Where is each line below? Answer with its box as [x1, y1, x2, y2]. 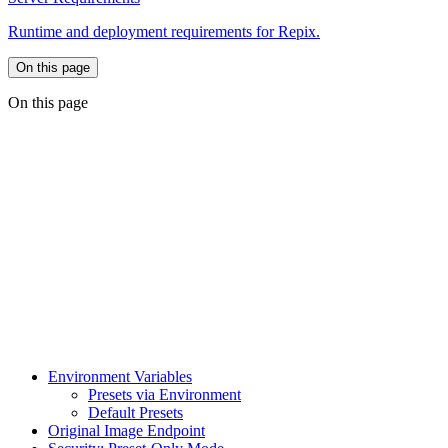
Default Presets [88, 403, 183, 421]
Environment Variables [48, 367, 192, 385]
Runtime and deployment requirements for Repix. [8, 22, 320, 40]
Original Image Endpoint [48, 421, 205, 439]
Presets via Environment [88, 385, 241, 403]
